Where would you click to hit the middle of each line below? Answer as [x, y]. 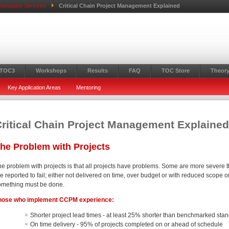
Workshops [51, 71]
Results [98, 71]
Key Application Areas [34, 87]
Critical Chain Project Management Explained [119, 6]
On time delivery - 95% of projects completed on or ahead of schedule [127, 224]
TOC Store [176, 71]
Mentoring [88, 87]
